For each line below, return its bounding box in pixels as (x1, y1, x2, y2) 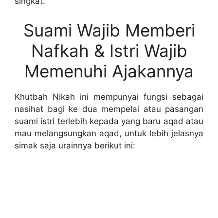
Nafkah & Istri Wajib (31, 40, 187, 61)
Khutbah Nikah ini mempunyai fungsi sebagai (15, 91, 203, 102)
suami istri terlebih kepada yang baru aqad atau (15, 116, 203, 126)
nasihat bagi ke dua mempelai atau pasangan (15, 104, 203, 114)
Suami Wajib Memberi (23, 19, 195, 40)
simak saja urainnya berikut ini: (15, 140, 135, 150)
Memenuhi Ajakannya (24, 60, 194, 81)
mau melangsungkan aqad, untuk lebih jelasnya (15, 128, 203, 138)
